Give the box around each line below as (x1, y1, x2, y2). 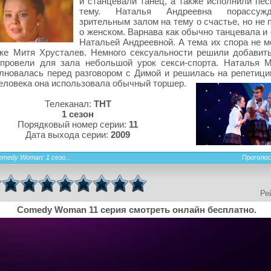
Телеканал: (44, 98, 94, 109)
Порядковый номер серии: (18, 119, 129, 129)
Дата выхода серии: (25, 129, 111, 140)
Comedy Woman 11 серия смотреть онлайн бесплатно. (17, 204, 256, 215)
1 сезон (62, 108, 94, 119)
